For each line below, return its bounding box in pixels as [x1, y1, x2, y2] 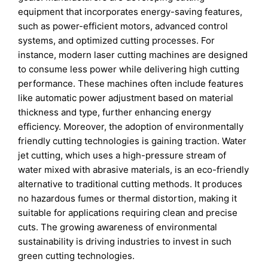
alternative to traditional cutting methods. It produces [18, 178, 243, 190]
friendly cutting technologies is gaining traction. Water [18, 135, 247, 147]
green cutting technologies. [18, 250, 135, 261]
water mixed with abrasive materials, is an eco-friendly [18, 164, 249, 175]
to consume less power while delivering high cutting [18, 63, 240, 75]
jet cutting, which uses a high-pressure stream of [18, 150, 227, 161]
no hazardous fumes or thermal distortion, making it [18, 193, 237, 204]
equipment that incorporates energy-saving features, [18, 6, 243, 17]
